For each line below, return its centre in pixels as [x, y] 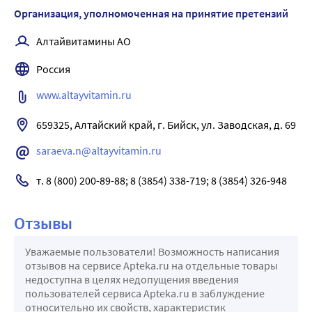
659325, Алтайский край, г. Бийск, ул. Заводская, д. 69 [166, 125]
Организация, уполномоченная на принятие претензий [151, 13]
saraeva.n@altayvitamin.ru [99, 150]
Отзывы [43, 223]
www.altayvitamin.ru [84, 95]
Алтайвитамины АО [84, 41]
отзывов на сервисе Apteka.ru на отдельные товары [151, 265]
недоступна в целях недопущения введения [132, 279]
